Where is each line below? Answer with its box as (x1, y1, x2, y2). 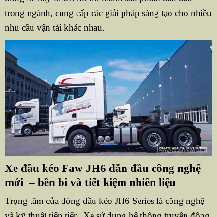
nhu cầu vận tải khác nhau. (4, 22, 105, 32)
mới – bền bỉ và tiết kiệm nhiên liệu (4, 175, 176, 188)
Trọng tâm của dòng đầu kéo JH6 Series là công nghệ (4, 196, 204, 206)
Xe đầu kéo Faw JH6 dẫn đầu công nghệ (4, 161, 201, 174)
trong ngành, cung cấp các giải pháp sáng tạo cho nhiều (4, 8, 212, 18)
